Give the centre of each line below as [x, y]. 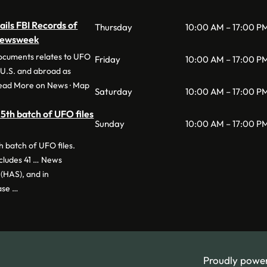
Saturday [113, 91]
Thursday [113, 27]
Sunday [109, 123]
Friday [107, 59]
